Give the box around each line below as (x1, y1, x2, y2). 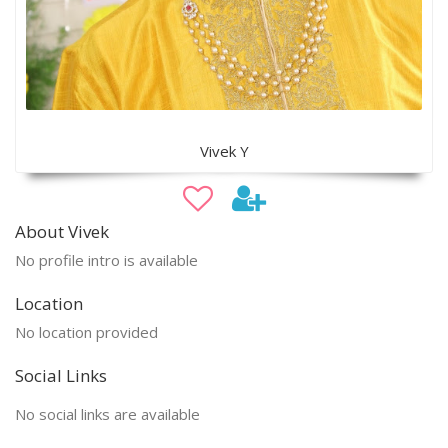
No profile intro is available (15, 249, 198, 270)
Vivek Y (199, 140, 249, 161)
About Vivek (15, 219, 109, 243)
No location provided (15, 321, 158, 342)
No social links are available (15, 403, 200, 424)
